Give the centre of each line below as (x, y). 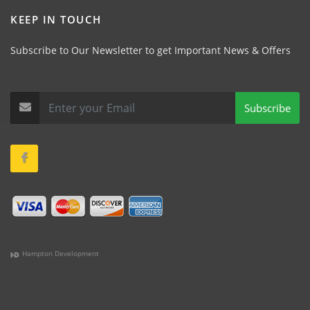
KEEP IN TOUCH (56, 20)
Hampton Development (60, 254)
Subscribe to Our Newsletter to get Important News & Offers (151, 51)
